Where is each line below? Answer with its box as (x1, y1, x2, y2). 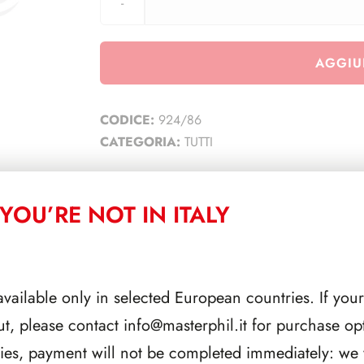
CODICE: (99, 110, 158, 129)
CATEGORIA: (99, 132, 184, 151)
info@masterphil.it (123, 314, 247, 337)
